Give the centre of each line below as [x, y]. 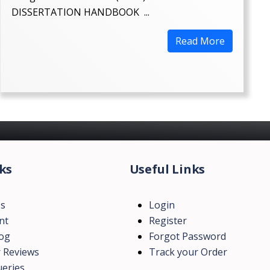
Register [168, 221]
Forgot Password [187, 236]
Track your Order [188, 252]
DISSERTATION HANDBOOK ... [81, 12]
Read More [200, 41]
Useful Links [167, 169]
